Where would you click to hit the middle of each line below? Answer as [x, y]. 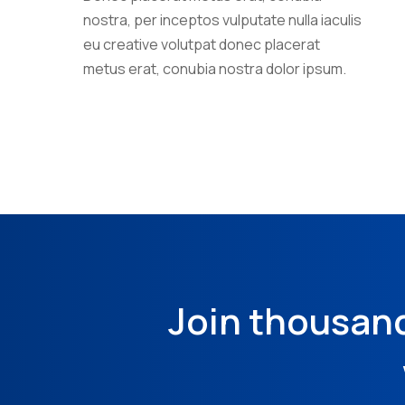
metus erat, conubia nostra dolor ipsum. [215, 68]
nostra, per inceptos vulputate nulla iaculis [222, 19]
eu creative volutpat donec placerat [202, 44]
